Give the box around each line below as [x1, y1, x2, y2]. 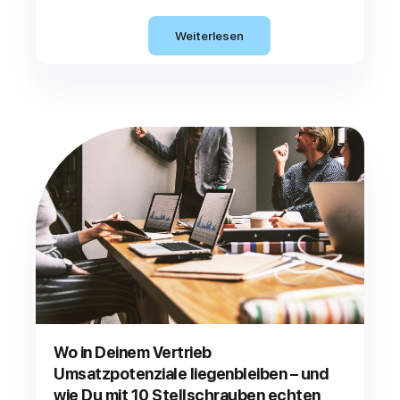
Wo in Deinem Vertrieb [54, 343, 212, 362]
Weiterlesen [174, 28, 244, 43]
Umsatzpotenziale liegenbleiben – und [54, 364, 328, 384]
